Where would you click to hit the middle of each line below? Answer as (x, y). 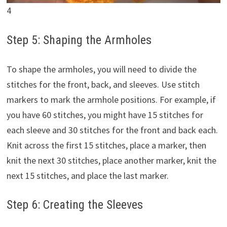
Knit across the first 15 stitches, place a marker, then (106, 145)
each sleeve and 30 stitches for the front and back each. (112, 130)
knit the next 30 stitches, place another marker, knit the (111, 160)
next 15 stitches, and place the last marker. (87, 175)
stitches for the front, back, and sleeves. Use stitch (103, 84)
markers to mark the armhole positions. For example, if (111, 99)
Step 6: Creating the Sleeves (74, 205)
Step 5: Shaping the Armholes (79, 40)
